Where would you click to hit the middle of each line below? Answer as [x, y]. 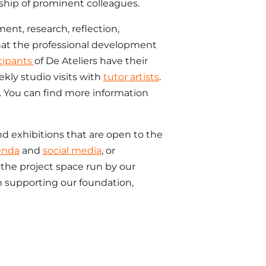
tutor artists [131, 77]
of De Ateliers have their [91, 61]
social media [72, 151]
